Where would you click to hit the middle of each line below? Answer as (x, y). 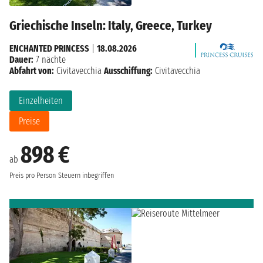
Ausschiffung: (128, 70)
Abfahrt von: (32, 70)
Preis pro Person (33, 175)
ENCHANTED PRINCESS (49, 48)
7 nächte (50, 59)
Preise (29, 121)
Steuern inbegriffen (86, 175)
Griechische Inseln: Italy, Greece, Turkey (111, 25)
